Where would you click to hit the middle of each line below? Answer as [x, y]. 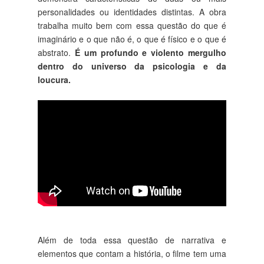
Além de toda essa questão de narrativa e [132, 240]
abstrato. [56, 52]
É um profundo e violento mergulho [151, 52]
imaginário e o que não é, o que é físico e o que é [132, 39]
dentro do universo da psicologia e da [132, 66]
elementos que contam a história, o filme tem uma [132, 253]
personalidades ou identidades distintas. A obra [132, 11]
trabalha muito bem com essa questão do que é [132, 25]
